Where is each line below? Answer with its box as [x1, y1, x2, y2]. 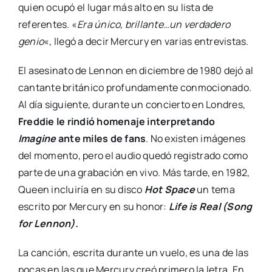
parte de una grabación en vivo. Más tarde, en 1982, [18, 166, 250, 180]
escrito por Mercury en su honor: [18, 200, 169, 214]
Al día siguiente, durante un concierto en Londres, [18, 98, 245, 112]
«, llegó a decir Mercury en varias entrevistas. [44, 35, 249, 49]
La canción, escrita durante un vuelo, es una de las [18, 246, 249, 260]
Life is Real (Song [168, 200, 253, 214]
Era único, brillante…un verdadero [77, 18, 231, 32]
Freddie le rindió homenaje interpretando [18, 115, 216, 129]
